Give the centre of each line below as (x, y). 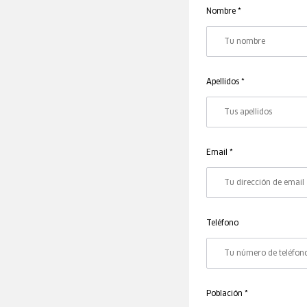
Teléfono (222, 223)
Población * (227, 294)
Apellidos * (225, 82)
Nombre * (223, 11)
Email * (219, 152)
